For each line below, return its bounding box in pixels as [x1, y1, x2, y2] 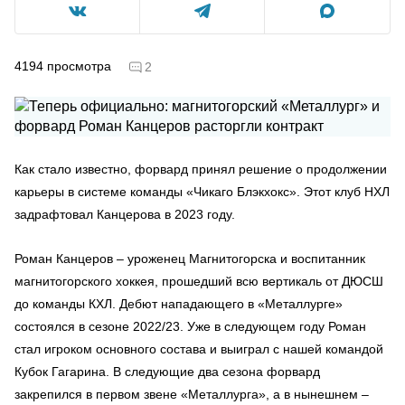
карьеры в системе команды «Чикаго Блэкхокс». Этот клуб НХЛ [14, 184, 390, 199]
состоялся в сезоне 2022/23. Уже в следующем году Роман [14, 318, 366, 334]
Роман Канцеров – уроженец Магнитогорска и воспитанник [14, 250, 365, 266]
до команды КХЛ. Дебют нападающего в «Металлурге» [14, 296, 343, 311]
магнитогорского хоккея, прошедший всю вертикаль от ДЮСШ [14, 273, 383, 288]
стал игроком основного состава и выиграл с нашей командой [14, 341, 383, 356]
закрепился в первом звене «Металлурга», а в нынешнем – [14, 386, 369, 401]
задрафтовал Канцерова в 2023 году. [14, 206, 235, 221]
